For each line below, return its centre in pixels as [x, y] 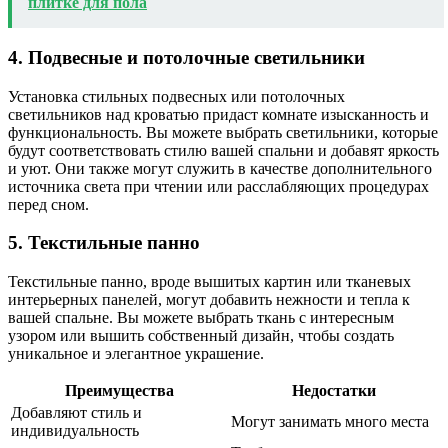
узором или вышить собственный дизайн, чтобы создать [201, 336]
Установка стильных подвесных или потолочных [176, 96]
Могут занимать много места [330, 422]
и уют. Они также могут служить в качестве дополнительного [220, 168]
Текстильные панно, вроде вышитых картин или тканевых [209, 282]
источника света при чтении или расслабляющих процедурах [218, 186]
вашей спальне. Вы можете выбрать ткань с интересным [201, 318]
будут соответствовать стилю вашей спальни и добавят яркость [223, 150]
